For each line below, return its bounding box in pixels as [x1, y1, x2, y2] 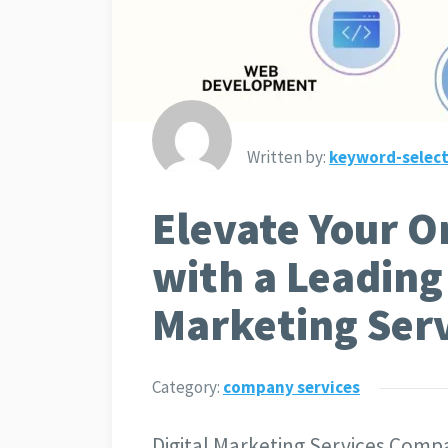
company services [223, 376, 360, 398]
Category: [152, 376, 223, 398]
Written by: [247, 146, 326, 168]
